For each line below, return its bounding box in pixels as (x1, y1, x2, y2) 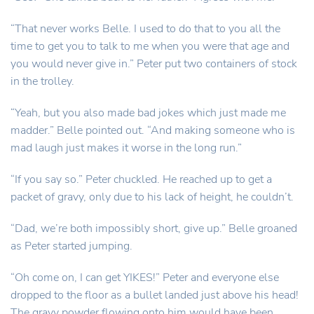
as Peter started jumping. (11, 238, 132, 254)
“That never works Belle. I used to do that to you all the (11, 21, 280, 36)
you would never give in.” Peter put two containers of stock (11, 56, 297, 71)
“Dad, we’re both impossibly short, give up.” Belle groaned (11, 221, 297, 236)
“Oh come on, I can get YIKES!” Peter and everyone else (11, 270, 279, 285)
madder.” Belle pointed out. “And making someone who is (11, 123, 295, 138)
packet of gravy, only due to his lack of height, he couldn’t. (11, 189, 294, 205)
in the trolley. (11, 74, 74, 89)
